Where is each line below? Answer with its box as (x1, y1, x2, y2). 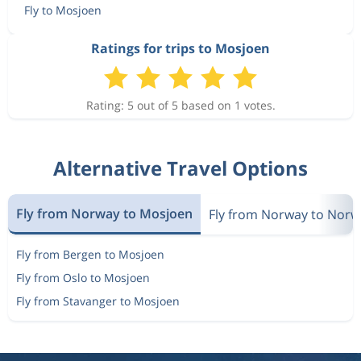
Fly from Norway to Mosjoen (16, 204, 193, 222)
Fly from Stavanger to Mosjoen (16, 293, 180, 309)
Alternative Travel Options (53, 155, 308, 181)
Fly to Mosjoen (24, 2, 102, 18)
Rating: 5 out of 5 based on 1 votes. (85, 98, 276, 113)
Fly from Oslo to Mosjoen (16, 270, 150, 285)
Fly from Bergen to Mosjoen (16, 247, 164, 262)
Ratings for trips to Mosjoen (91, 39, 270, 57)
